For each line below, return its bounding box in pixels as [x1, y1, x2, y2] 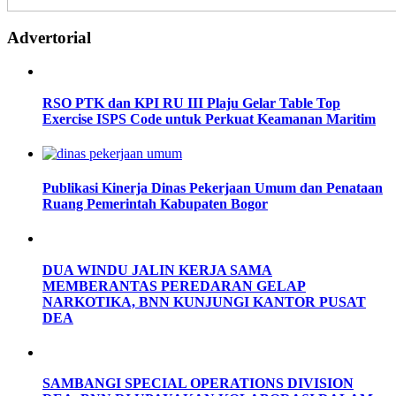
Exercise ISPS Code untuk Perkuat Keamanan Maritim [42, 110, 376, 126]
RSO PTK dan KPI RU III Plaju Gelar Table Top [42, 95, 340, 110]
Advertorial [7, 27, 91, 47]
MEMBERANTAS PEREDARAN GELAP [42, 278, 306, 293]
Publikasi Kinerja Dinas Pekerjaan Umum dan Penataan [42, 180, 383, 196]
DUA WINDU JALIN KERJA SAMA [42, 262, 272, 278]
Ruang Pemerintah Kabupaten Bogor [42, 196, 268, 212]
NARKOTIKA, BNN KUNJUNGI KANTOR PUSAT [42, 293, 366, 309]
